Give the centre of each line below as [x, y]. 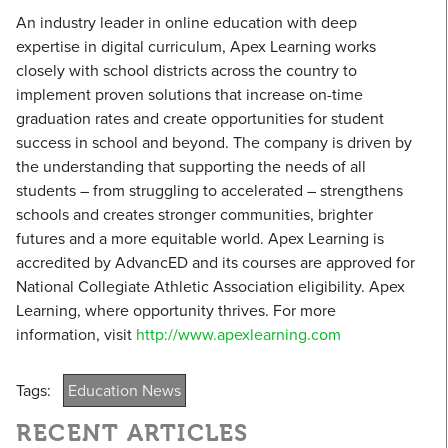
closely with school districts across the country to [186, 70]
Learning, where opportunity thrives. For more [176, 310]
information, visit [76, 334]
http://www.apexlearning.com [238, 334]
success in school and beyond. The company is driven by [214, 142]
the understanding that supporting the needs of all [191, 166]
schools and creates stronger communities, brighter [194, 214]
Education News [124, 390]
